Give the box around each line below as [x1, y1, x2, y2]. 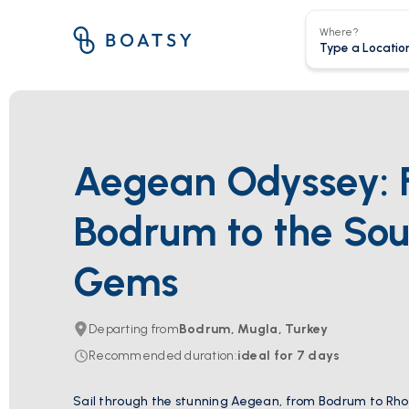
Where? [319, 25, 359, 38]
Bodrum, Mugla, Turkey [178, 321, 328, 337]
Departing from [89, 321, 179, 337]
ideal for [236, 348, 294, 363]
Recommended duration [89, 348, 235, 363]
